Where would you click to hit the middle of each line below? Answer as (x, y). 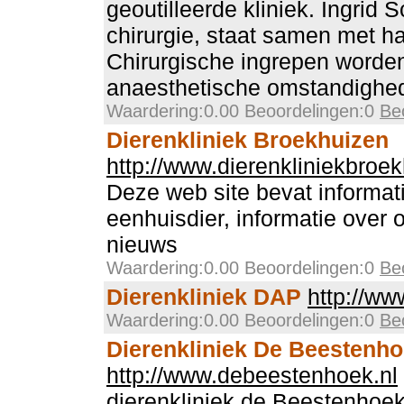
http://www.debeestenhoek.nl (252, 375)
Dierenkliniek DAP (204, 297)
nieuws (142, 244)
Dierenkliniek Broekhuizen (248, 140)
